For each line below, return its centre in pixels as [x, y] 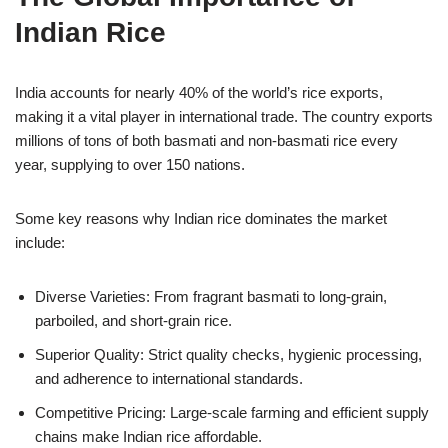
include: [40, 242]
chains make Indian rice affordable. [148, 436]
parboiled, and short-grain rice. [133, 320]
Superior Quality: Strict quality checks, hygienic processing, [228, 354]
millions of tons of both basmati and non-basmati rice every [206, 140]
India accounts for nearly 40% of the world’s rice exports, [199, 92]
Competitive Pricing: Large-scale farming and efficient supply [232, 412]
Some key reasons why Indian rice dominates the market [201, 218]
